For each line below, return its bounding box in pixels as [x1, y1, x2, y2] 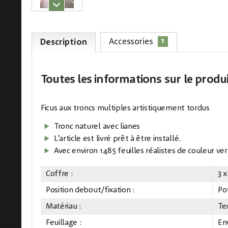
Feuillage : [46, 219, 81, 227]
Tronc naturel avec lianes [54, 123, 140, 131]
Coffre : [46, 170, 73, 178]
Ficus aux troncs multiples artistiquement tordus [41, 104, 210, 112]
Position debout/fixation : [46, 186, 134, 194]
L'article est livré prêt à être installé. [54, 135, 181, 143]
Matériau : [46, 203, 81, 211]
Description [40, 38, 87, 47]
